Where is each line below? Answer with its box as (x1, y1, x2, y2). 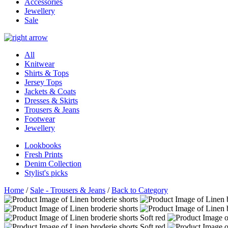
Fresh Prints (24, 150, 63, 159)
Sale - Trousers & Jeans (30, 185, 105, 194)
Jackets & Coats (24, 87, 76, 96)
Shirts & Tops (24, 68, 69, 77)
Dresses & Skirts (24, 96, 78, 105)
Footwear (24, 114, 55, 123)
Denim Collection (24, 159, 81, 168)
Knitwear (24, 59, 54, 68)
